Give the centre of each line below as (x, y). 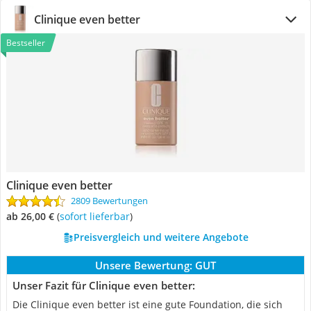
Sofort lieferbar (97, 216)
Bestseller (26, 43)
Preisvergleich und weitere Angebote (161, 237)
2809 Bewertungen (109, 201)
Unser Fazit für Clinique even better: (104, 285)
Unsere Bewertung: (144, 265)
